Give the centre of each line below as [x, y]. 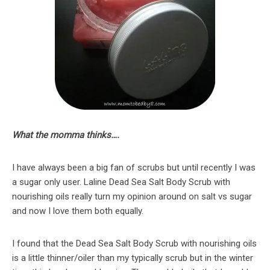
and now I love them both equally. [78, 211]
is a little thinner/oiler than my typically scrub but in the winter [133, 258]
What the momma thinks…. [66, 135]
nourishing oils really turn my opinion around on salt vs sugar [132, 197]
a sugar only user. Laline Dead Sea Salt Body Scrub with [121, 182]
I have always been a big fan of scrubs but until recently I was [134, 168]
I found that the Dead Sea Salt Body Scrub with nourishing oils [134, 244]
